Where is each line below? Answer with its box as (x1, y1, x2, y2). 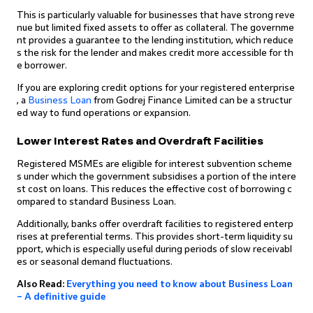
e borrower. (17, 60, 67, 71)
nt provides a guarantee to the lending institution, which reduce (17, 35, 293, 45)
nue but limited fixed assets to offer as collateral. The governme (17, 22, 294, 33)
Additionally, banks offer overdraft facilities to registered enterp (17, 219, 293, 229)
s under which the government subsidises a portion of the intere (17, 171, 296, 182)
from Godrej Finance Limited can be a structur (92, 95, 292, 105)
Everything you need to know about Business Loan (66, 279, 293, 289)
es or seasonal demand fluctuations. (17, 256, 173, 267)
